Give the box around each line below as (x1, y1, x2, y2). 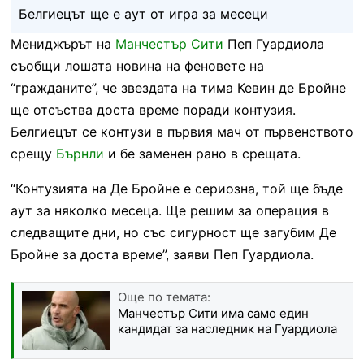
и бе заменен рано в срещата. (103, 145, 301, 162)
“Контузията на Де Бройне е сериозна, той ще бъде (10, 180, 343, 197)
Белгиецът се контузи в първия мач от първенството (10, 123, 353, 140)
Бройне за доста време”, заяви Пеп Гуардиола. (10, 245, 314, 262)
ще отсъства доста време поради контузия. (10, 101, 296, 118)
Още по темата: (117, 288, 210, 305)
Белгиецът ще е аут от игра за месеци (18, 5, 268, 22)
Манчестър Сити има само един (117, 305, 309, 321)
